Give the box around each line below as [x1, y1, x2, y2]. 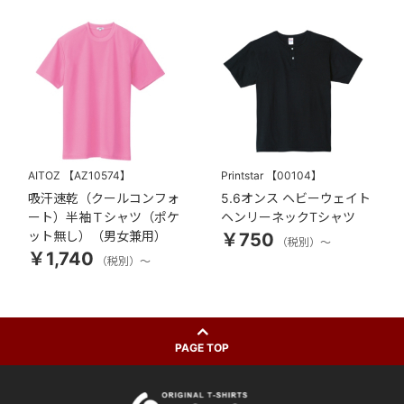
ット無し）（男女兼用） [28, 228, 168, 244]
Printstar [221, 169, 264, 183]
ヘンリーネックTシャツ [221, 209, 356, 225]
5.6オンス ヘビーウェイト [221, 190, 372, 207]
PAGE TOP [175, 341, 229, 355]
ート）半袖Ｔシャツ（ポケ [28, 209, 180, 225]
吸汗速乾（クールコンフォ [28, 190, 180, 207]
